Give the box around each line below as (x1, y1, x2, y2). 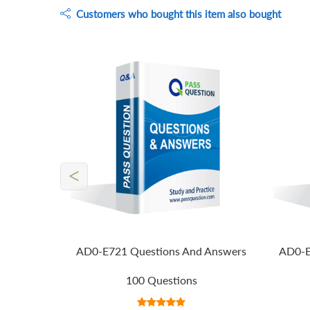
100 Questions (125, 273, 197, 287)
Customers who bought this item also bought (71, 7, 281, 20)
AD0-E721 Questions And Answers (76, 244, 247, 258)
